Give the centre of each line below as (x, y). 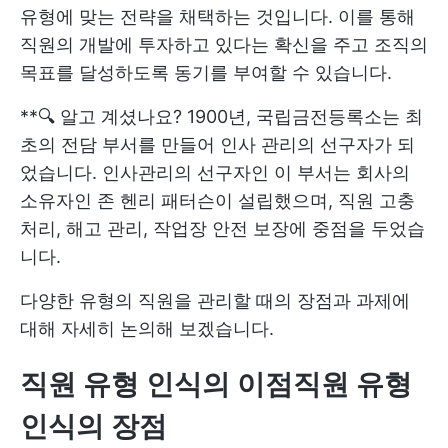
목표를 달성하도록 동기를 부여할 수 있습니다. (206, 72)
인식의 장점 (93, 425)
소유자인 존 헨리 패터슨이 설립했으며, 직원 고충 (217, 200)
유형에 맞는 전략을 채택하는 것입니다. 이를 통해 (217, 16)
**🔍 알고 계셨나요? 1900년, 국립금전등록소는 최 (221, 116)
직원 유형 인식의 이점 (156, 383)
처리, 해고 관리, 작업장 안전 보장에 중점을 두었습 (222, 228)
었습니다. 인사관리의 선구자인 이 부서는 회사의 (215, 172)
